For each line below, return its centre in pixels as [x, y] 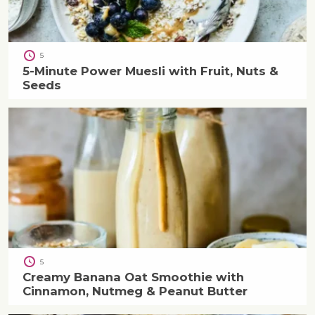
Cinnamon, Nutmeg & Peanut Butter [135, 291]
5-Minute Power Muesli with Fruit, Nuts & [150, 71]
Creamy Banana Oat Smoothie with [133, 277]
